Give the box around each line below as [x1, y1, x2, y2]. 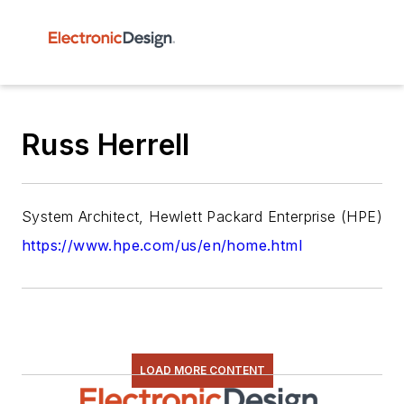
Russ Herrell [22, 127, 190, 162]
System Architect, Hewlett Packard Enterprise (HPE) [22, 207, 382, 225]
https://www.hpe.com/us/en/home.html [22, 236, 302, 254]
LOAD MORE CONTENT [139, 363, 265, 377]
